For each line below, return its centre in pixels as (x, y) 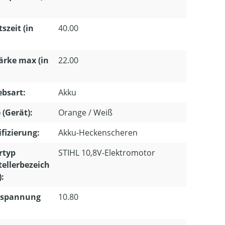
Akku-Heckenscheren (98, 133)
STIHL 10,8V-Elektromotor (107, 153)
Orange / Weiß (85, 113)
